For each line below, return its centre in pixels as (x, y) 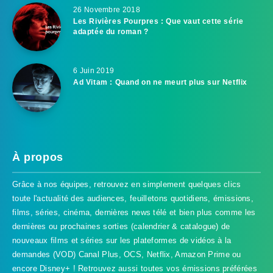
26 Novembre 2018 (107, 9)
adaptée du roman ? (111, 31)
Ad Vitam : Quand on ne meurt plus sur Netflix (160, 82)
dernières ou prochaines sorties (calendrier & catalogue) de (121, 226)
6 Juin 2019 (94, 70)
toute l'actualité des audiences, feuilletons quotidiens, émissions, (133, 198)
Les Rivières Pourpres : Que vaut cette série (158, 21)
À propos (38, 157)
